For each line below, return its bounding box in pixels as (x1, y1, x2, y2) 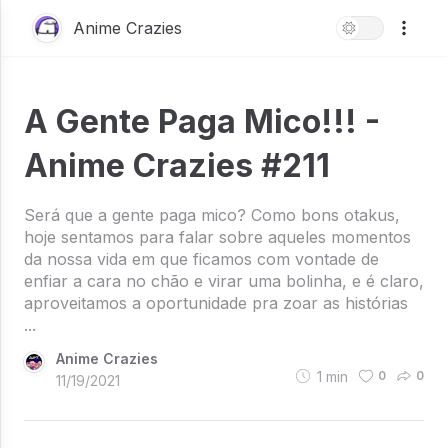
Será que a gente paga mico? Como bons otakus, (24, 205, 400, 225)
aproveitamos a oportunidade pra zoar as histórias (24, 293, 408, 313)
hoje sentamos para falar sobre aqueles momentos (24, 227, 411, 247)
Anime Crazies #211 (24, 146, 330, 185)
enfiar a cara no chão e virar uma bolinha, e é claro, (24, 271, 424, 291)
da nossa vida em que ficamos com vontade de (24, 249, 379, 269)
